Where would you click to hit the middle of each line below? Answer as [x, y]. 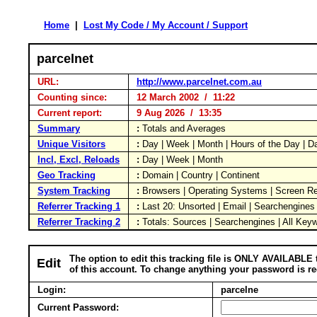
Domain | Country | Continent [202, 175]
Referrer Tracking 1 [79, 206]
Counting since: [72, 97]
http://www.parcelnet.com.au [199, 82]
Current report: [70, 113]
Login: [50, 290]
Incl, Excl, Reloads [79, 160]
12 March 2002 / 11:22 [183, 97]
